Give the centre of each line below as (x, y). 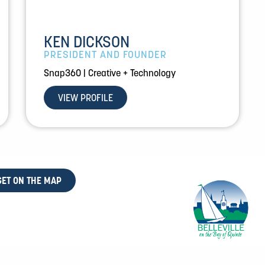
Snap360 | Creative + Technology (110, 73)
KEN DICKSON (87, 42)
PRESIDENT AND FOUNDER (105, 55)
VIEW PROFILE (85, 98)
